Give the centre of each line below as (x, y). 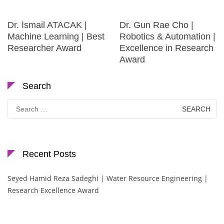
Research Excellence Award (53, 190)
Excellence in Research (166, 48)
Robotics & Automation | (167, 36)
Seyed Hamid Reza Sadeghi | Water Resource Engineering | (108, 178)
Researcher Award (44, 48)
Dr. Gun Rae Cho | (156, 25)
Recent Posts (49, 154)
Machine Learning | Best (56, 36)
